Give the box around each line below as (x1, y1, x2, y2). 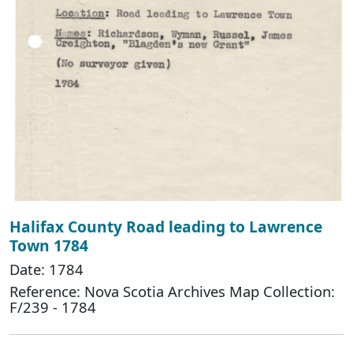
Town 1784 (9, 234, 88, 256)
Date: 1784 (9, 258, 84, 279)
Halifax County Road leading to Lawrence (9, 215, 322, 237)
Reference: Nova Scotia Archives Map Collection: (9, 281, 335, 301)
